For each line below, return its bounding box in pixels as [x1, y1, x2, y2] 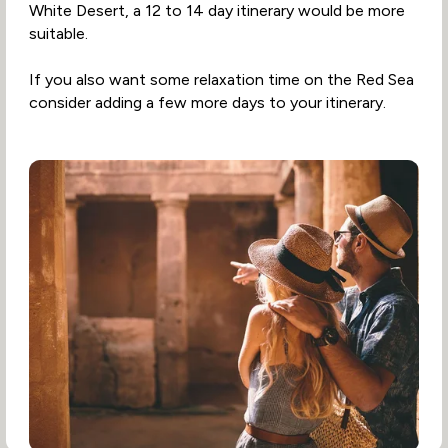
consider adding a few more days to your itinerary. [28, 93, 386, 113]
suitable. [28, 24, 88, 44]
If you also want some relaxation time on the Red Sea [28, 70, 414, 90]
